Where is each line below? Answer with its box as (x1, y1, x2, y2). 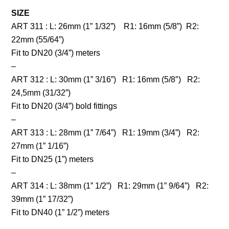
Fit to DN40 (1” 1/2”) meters (11, 208, 110, 217)
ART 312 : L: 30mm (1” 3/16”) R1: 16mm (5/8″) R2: (11, 75, 200, 84)
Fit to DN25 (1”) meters (11, 155, 94, 164)
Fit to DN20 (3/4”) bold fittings (11, 102, 118, 111)
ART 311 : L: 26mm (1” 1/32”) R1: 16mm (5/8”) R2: (11, 22, 199, 31)
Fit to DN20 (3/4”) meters (11, 49, 101, 58)
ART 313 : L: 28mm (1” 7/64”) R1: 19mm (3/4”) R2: (11, 128, 200, 138)
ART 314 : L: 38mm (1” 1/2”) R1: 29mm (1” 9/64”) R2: (11, 181, 209, 191)
